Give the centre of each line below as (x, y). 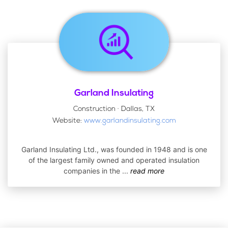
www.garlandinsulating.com (130, 121)
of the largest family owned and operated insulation (114, 160)
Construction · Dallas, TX (114, 109)
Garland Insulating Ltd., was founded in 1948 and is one (114, 149)
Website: (68, 121)
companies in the (93, 171)
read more (147, 171)
